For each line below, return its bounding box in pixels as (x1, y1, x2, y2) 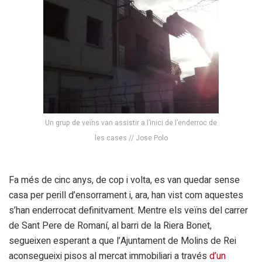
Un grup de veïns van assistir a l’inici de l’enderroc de (45, 117, 217, 128)
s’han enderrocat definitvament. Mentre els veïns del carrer (9, 203, 248, 218)
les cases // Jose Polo (94, 132, 168, 143)
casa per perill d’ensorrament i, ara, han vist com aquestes (9, 188, 243, 202)
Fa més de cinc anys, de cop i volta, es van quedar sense (9, 173, 240, 187)
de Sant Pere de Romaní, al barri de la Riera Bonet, (9, 218, 212, 233)
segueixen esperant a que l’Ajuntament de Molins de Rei (9, 233, 236, 248)
